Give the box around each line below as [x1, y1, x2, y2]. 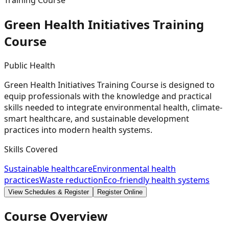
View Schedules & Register [8, 188, 89, 196]
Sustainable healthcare [4, 163, 93, 174]
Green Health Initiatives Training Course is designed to [4, 79, 215, 90]
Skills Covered [4, 143, 58, 155]
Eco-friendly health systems [103, 174, 210, 186]
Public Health [4, 59, 55, 71]
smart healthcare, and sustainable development [4, 112, 189, 124]
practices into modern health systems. [4, 124, 152, 135]
